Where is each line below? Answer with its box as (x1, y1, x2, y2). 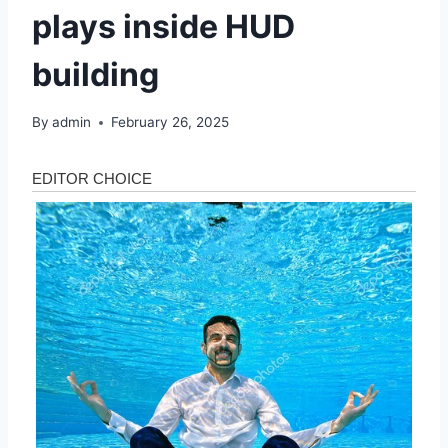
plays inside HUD (32, 6, 295, 46)
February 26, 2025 (111, 114, 230, 131)
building (32, 54, 159, 94)
